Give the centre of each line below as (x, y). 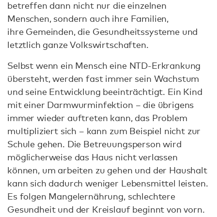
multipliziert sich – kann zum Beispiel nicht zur (104, 131)
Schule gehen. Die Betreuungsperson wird (94, 144)
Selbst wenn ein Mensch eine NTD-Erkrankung (104, 65)
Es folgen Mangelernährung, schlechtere (91, 196)
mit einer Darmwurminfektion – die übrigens (101, 104)
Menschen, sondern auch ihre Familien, (88, 18)
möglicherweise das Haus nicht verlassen (93, 157)
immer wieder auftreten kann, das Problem (97, 117)
